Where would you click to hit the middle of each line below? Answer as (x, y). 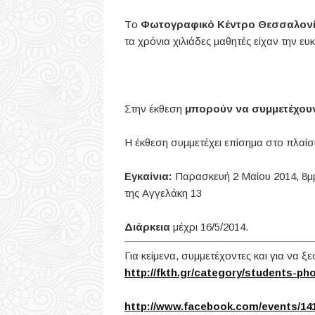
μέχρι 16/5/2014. (209, 227)
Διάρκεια (147, 227)
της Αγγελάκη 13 (163, 193)
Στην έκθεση (155, 109)
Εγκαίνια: (150, 176)
